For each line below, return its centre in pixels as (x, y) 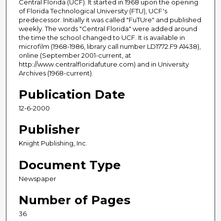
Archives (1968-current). (56, 73)
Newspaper (37, 178)
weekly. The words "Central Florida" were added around (108, 29)
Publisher (49, 130)
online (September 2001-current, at (75, 55)
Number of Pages (74, 200)
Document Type (70, 165)
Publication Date (72, 95)
